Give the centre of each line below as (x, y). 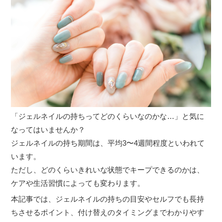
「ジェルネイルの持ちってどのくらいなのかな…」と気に (108, 116)
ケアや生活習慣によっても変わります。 (78, 183)
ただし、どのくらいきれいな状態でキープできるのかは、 (108, 169)
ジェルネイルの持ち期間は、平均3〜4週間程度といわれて (108, 143)
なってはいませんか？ (48, 129)
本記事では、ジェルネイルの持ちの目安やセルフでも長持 (108, 199)
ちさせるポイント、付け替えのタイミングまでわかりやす (108, 212)
